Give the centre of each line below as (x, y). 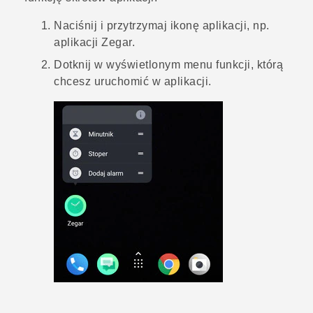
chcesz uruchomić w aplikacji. (133, 82)
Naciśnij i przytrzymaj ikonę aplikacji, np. (162, 26)
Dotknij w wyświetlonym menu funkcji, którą (168, 65)
